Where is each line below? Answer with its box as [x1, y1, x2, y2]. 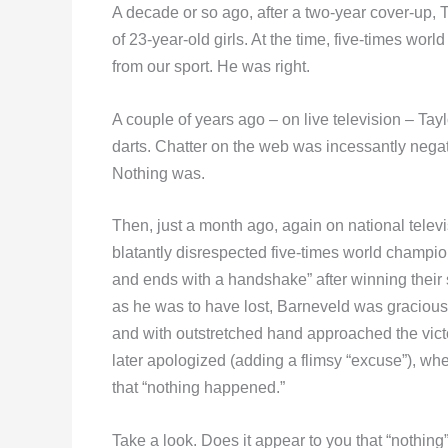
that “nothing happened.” [112, 379, 285, 397]
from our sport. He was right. [112, 57, 310, 75]
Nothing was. [112, 164, 205, 182]
